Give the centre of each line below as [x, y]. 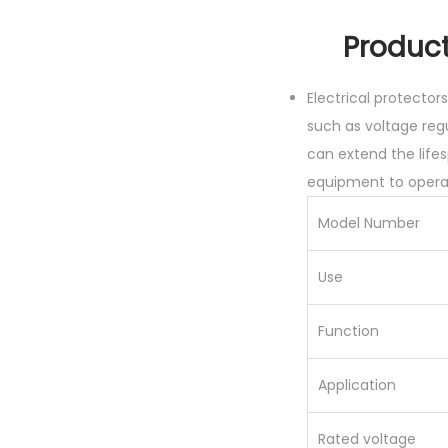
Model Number [369, 222]
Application [357, 384]
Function [348, 330]
